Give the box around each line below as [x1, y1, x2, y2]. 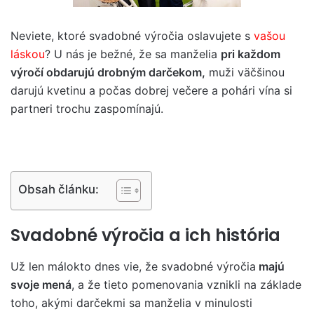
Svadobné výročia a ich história [11, 224, 280, 247]
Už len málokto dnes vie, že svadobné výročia [11, 259, 256, 273]
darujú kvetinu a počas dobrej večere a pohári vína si [11, 83, 292, 97]
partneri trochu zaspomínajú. [11, 102, 163, 116]
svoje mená [11, 277, 71, 292]
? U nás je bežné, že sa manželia [45, 47, 221, 61]
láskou [11, 47, 45, 61]
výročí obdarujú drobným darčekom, [11, 65, 205, 79]
